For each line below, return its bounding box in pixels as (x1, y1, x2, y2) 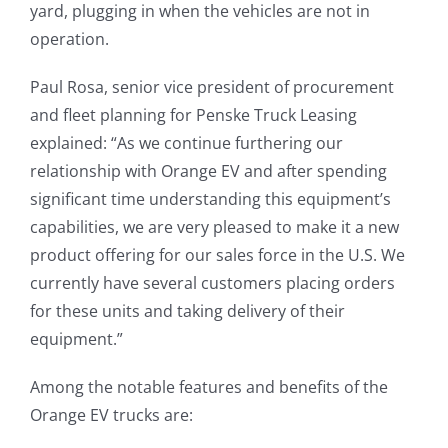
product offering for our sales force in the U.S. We (29, 244, 405, 267)
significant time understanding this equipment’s (29, 188, 391, 211)
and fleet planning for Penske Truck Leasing (29, 104, 357, 127)
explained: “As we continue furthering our (29, 132, 343, 155)
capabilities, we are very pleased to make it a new (29, 216, 399, 239)
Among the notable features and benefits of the (29, 376, 388, 399)
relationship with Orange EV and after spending (29, 160, 387, 183)
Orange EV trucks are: (29, 404, 193, 427)
